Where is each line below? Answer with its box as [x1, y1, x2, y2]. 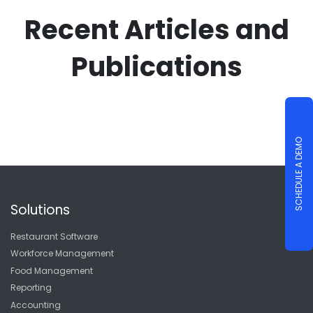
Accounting [10, 298, 61, 311]
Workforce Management [10, 247, 114, 260]
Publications [71, 48, 242, 85]
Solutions [10, 201, 70, 220]
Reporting [10, 282, 52, 294]
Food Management [10, 264, 93, 277]
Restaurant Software [10, 231, 98, 243]
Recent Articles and [24, 10, 289, 48]
